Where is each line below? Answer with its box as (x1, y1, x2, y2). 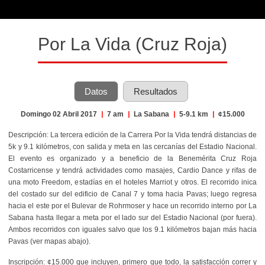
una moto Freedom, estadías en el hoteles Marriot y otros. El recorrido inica (8, 177, 257, 186)
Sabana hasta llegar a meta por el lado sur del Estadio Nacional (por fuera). (8, 213, 257, 222)
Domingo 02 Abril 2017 (20, 109, 99, 118)
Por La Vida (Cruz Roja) (38, 34, 227, 54)
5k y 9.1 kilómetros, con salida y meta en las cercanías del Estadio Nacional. (8, 142, 257, 151)
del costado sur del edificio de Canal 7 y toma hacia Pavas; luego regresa (8, 189, 257, 198)
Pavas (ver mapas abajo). (8, 237, 92, 245)
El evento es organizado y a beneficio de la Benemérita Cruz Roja (8, 154, 257, 163)
